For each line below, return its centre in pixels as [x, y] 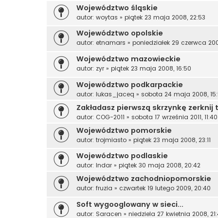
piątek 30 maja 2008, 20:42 [160, 165]
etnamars [111, 43]
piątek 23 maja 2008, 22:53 [165, 17]
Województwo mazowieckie [128, 59]
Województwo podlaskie [122, 156]
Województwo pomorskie [124, 130]
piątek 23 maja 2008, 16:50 [151, 69]
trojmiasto [111, 140]
